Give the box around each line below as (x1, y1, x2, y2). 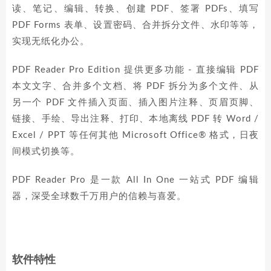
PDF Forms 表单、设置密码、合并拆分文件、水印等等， (12, 21, 259, 30)
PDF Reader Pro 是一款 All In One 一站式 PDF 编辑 (12, 175, 259, 184)
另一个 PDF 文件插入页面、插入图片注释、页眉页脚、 (12, 98, 259, 107)
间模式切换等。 (12, 147, 80, 156)
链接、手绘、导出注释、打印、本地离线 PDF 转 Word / (12, 114, 259, 123)
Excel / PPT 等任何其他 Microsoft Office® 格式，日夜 (12, 131, 259, 140)
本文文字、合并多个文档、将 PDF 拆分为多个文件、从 (12, 82, 259, 91)
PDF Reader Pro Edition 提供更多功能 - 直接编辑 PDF (12, 65, 259, 74)
